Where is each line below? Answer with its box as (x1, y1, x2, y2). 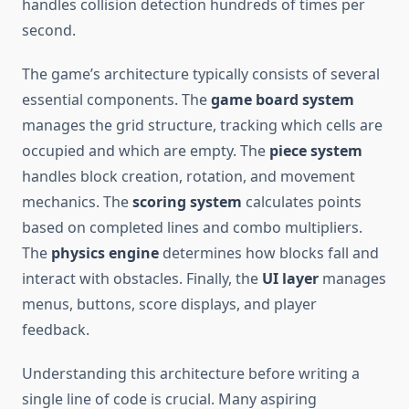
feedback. (22, 320, 89, 341)
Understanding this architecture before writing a (22, 363, 360, 384)
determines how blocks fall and (159, 243, 379, 264)
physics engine (51, 243, 159, 264)
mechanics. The (22, 192, 132, 213)
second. (22, 20, 76, 41)
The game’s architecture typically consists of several (22, 64, 380, 85)
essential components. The (22, 89, 211, 110)
